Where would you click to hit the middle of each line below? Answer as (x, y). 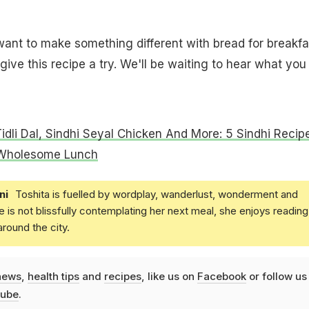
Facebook (221, 277)
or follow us (276, 277)
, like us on (169, 277)
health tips (53, 277)
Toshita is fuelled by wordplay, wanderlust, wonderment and (156, 195)
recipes (122, 277)
